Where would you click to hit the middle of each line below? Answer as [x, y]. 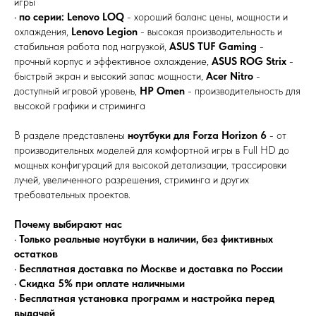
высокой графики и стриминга [80, 106]
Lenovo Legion [104, 32]
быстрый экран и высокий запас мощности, [110, 76]
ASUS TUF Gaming [213, 47]
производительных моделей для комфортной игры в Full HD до [152, 150]
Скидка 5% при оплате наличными [102, 284]
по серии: [42, 17]
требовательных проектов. [72, 195]
